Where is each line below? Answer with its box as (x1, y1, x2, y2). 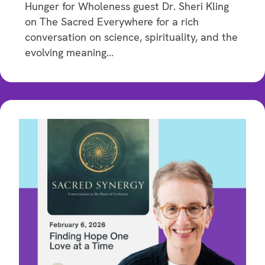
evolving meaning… (25, 45, 114, 59)
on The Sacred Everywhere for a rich (25, 14, 199, 28)
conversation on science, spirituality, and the (25, 30, 238, 44)
